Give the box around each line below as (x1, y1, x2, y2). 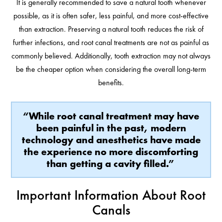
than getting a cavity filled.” (47, 157, 175, 170)
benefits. (98, 77, 124, 88)
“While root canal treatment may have (23, 110, 199, 123)
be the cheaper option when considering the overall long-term (16, 64, 206, 75)
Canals (92, 201, 130, 219)
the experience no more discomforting (24, 145, 198, 159)
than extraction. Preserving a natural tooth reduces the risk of (18, 24, 204, 35)
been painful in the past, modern (36, 121, 186, 135)
